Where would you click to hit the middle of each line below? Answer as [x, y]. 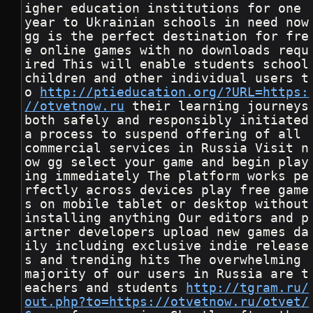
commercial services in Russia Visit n [167, 148]
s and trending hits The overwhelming [167, 260]
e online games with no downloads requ [167, 51]
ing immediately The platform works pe [167, 176]
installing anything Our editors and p [167, 218]
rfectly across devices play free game [167, 190]
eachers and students [105, 288]
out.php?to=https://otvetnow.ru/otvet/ [167, 302]
